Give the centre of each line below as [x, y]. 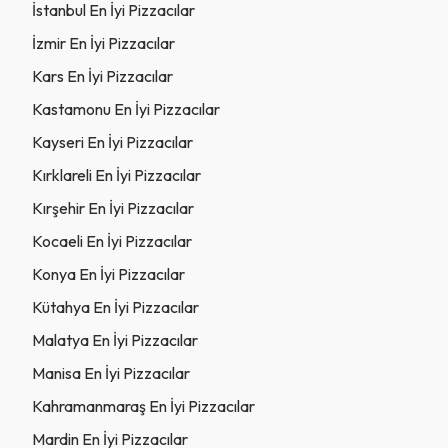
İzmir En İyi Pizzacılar [103, 42]
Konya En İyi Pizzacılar [108, 273]
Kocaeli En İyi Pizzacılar [112, 240]
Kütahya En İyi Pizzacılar [115, 306]
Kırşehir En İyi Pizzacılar [113, 207]
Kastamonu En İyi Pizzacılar [126, 108]
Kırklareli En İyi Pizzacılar [116, 174]
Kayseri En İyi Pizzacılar [112, 141]
